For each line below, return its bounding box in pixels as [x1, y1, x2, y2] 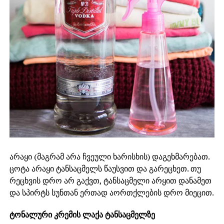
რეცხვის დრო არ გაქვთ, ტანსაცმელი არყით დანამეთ [9, 174, 211, 186]
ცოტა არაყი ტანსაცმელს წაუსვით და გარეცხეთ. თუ [9, 162, 201, 174]
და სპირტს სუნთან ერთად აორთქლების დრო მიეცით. [9, 186, 214, 198]
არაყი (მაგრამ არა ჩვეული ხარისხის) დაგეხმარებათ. [9, 150, 209, 162]
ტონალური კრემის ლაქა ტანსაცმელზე [9, 208, 155, 220]
